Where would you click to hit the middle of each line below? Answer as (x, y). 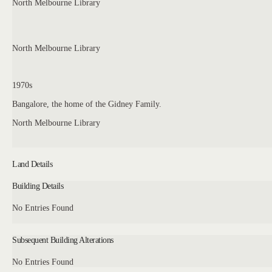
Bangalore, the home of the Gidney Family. (87, 104)
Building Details (38, 186)
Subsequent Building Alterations (63, 240)
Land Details (32, 164)
